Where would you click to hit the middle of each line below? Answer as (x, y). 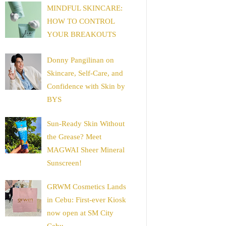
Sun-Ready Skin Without (86, 123)
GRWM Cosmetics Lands (87, 187)
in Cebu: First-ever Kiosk (87, 200)
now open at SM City (80, 213)
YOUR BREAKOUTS (81, 34)
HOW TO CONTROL (81, 21)
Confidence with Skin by (86, 87)
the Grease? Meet (74, 136)
